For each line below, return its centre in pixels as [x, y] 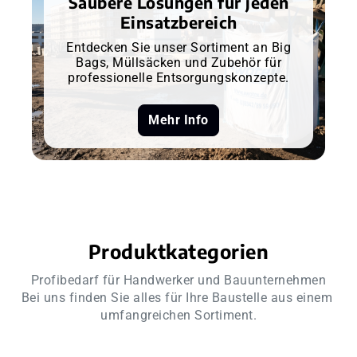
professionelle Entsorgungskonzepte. [178, 77]
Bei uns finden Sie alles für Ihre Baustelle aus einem [177, 297]
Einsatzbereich [178, 22]
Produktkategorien [178, 251]
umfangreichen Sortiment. [178, 315]
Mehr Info [178, 120]
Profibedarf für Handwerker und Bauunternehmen [178, 280]
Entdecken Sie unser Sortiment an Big [178, 47]
